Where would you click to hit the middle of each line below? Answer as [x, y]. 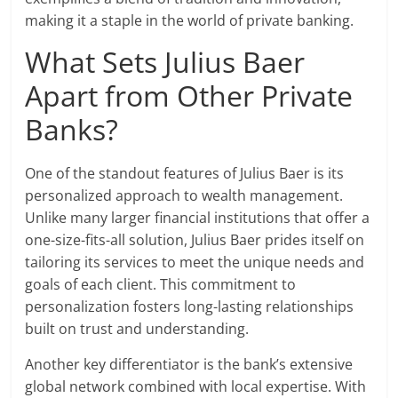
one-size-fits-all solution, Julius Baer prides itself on [195, 240]
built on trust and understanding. [137, 329]
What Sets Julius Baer [165, 62]
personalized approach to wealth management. [184, 196]
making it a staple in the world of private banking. [190, 21]
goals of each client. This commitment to [161, 285]
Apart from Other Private [189, 96]
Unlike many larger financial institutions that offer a [198, 218]
